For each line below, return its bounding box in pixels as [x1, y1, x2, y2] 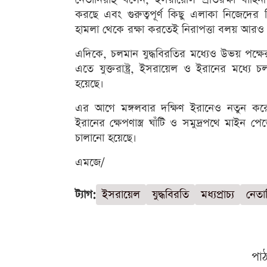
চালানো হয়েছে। [75, 131, 136, 146]
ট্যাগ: [75, 187, 96, 203]
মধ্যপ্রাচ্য [201, 187, 234, 203]
